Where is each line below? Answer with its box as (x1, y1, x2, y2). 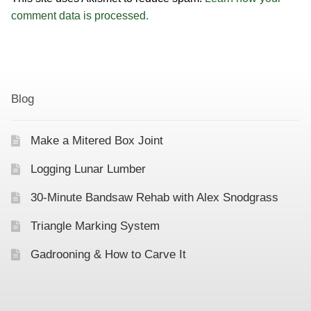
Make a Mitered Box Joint (30, 133, 163, 147)
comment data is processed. (11, 10, 149, 22)
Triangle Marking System (30, 219, 160, 233)
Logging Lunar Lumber (30, 162, 146, 176)
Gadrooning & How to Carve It (30, 247, 186, 261)
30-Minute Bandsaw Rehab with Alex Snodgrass (30, 190, 278, 204)
